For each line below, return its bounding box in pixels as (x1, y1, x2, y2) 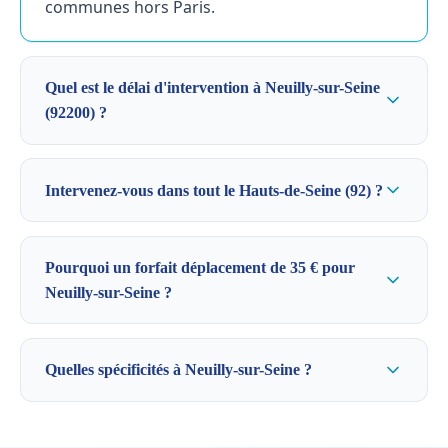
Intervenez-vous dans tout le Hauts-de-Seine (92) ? (45, 181, 383, 199)
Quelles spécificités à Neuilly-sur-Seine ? (45, 361, 312, 379)
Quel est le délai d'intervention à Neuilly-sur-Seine (45, 79, 380, 97)
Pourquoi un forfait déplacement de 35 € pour (45, 259, 355, 277)
